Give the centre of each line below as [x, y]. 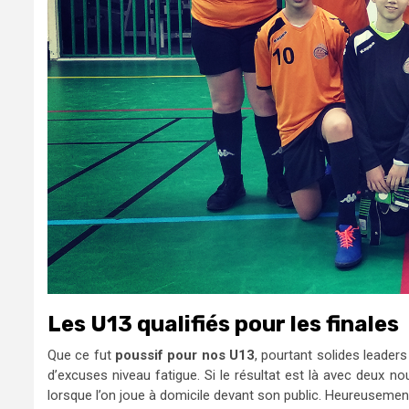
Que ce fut [81, 355]
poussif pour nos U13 [184, 355]
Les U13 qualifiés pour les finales [223, 324]
